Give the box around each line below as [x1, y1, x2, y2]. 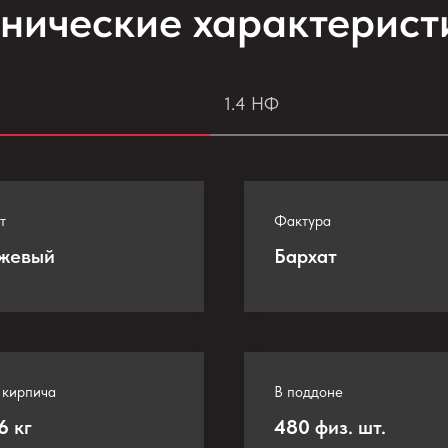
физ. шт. [315, 415, 386, 439]
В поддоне [274, 383, 343, 401]
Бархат [274, 244, 337, 268]
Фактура [274, 212, 331, 230]
